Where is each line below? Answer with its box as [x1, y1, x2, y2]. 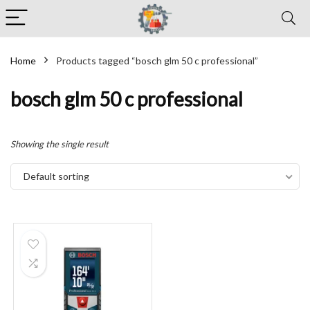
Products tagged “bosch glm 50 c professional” [56, 55, 258, 66]
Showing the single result [10, 138, 109, 149]
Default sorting [24, 170, 89, 182]
